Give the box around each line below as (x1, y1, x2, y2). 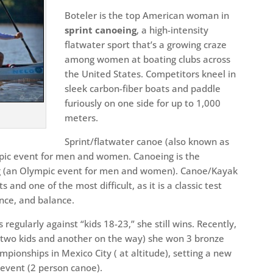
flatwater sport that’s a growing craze (65, 38, 227, 51)
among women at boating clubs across (65, 53, 231, 66)
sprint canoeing (65, 24, 137, 37)
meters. (65, 112, 99, 124)
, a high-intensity (136, 24, 209, 37)
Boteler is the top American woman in (65, 9, 230, 22)
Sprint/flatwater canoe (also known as (65, 135, 230, 148)
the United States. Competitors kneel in (65, 68, 236, 80)
